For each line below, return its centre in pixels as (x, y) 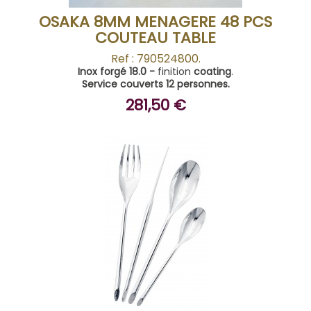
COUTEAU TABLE (155, 38)
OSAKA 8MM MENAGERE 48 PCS (155, 22)
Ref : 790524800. (155, 59)
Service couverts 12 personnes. (155, 84)
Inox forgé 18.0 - (118, 72)
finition (176, 72)
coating (212, 72)
